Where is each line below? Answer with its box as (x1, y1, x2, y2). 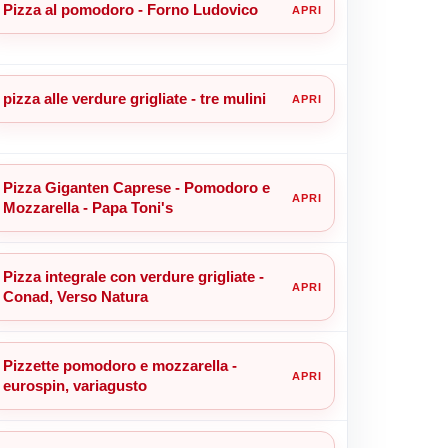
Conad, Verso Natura (2, 287, 148, 305)
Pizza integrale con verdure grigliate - (2, 267, 264, 285)
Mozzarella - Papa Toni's (2, 198, 173, 216)
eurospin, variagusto (2, 376, 147, 394)
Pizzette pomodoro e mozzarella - (2, 356, 237, 374)
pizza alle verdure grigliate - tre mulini (2, 89, 266, 107)
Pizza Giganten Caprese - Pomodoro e (2, 178, 270, 196)
